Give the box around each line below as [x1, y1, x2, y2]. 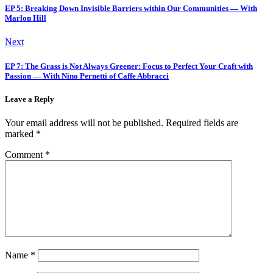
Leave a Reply [5, 94, 54, 104]
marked [5, 128, 36, 139]
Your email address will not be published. [5, 117, 163, 128]
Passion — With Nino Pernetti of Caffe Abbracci [5, 71, 169, 80]
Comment [5, 149, 45, 160]
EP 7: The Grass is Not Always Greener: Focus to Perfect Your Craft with [5, 61, 253, 71]
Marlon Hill [5, 13, 46, 23]
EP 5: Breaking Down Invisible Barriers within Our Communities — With [5, 4, 257, 13]
